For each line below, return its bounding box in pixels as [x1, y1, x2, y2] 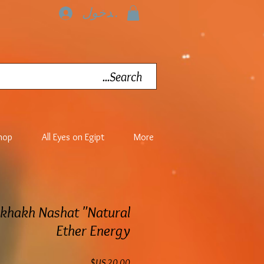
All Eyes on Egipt [42, 131, 104, 143]
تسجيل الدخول [81, 5, 161, 21]
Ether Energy [56, 221, 130, 240]
